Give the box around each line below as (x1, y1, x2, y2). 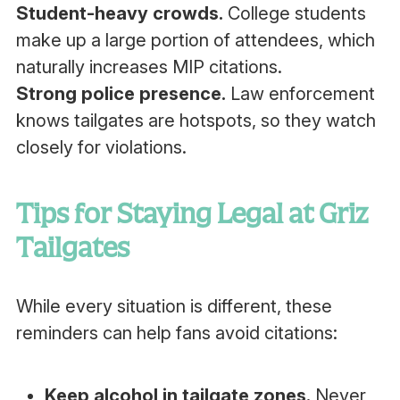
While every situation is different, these (15, 296, 332, 317)
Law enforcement (225, 83, 375, 104)
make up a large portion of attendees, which (15, 29, 375, 51)
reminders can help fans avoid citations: (15, 322, 337, 344)
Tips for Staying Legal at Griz (15, 197, 368, 229)
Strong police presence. (15, 83, 226, 104)
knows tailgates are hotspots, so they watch (15, 110, 376, 131)
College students (222, 3, 366, 24)
